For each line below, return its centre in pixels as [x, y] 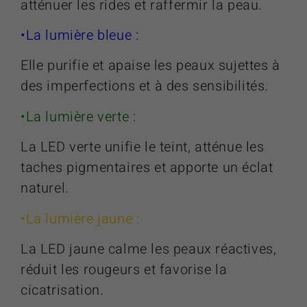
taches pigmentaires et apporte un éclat [147, 168]
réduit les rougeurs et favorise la [124, 269]
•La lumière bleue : [80, 35]
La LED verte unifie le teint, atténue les [143, 147]
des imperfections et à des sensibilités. [145, 86]
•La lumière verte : [78, 116]
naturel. [45, 188]
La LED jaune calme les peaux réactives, [149, 249]
